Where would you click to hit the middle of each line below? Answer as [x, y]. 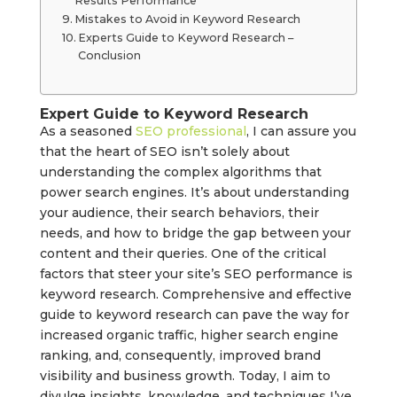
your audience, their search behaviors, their [179, 213]
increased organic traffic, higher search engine [189, 335]
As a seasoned [87, 132]
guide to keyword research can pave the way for [194, 315]
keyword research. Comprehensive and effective [195, 295]
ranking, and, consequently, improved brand [180, 356]
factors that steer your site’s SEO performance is [196, 274]
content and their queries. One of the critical [183, 254]
